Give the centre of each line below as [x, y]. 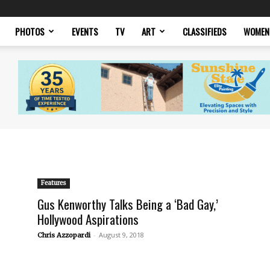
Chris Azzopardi [64, 235]
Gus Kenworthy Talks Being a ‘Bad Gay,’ [128, 204]
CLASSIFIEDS [205, 31]
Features [54, 183]
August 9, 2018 [121, 235]
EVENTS [85, 31]
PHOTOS [30, 31]
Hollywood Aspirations [88, 219]
